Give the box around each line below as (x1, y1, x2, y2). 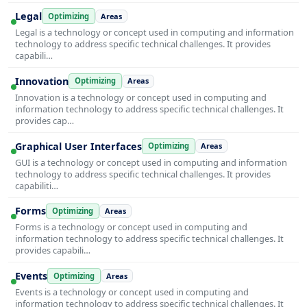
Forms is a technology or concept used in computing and (15, 221, 247, 234)
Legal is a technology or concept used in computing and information (15, 25, 294, 38)
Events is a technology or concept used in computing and (15, 286, 249, 299)
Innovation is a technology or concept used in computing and (15, 90, 267, 103)
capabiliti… (15, 179, 58, 192)
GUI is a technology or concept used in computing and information (15, 156, 287, 169)
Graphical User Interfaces (15, 139, 142, 153)
